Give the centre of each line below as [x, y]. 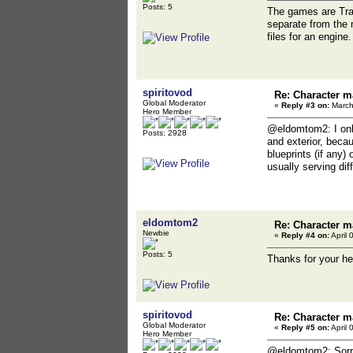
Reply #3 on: [305, 105]
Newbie [156, 233]
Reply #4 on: [305, 235]
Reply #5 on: [305, 327]
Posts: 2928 [165, 133]
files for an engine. [309, 37]
